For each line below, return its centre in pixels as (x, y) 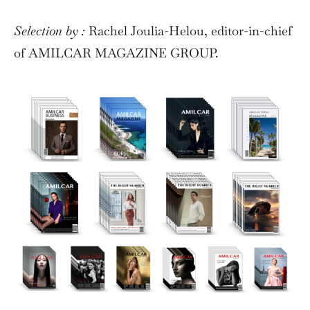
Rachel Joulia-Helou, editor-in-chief (190, 31)
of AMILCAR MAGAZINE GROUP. (116, 53)
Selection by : (51, 31)
